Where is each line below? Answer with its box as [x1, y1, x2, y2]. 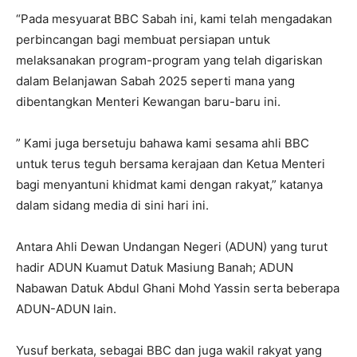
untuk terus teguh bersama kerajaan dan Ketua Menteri [16, 156, 325, 172]
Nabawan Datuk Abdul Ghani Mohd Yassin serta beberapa [16, 280, 339, 296]
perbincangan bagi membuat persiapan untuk [16, 32, 270, 48]
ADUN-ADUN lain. [16, 301, 116, 317]
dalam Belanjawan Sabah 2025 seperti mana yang [16, 73, 295, 89]
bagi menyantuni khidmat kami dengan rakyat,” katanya [16, 177, 323, 193]
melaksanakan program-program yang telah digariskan [16, 53, 323, 69]
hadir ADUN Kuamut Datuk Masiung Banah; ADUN [16, 260, 293, 276]
